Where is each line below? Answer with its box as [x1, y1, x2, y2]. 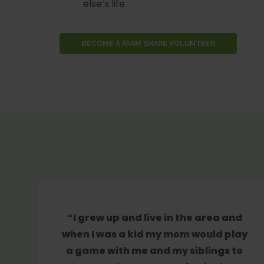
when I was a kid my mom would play [61, 227, 247, 241]
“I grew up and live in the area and [67, 210, 242, 225]
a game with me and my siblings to [66, 243, 243, 258]
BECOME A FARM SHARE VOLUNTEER [81, 39, 216, 48]
